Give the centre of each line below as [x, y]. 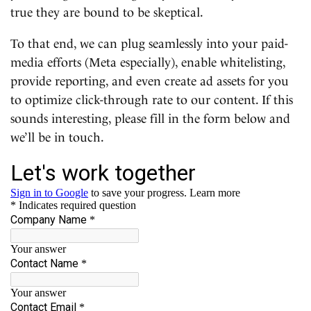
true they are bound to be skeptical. [107, 12]
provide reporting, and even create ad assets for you [150, 81]
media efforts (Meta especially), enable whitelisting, [148, 62]
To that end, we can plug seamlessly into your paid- [149, 43]
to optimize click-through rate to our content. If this [152, 99]
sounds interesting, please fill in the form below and [150, 118]
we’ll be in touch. [57, 137]
